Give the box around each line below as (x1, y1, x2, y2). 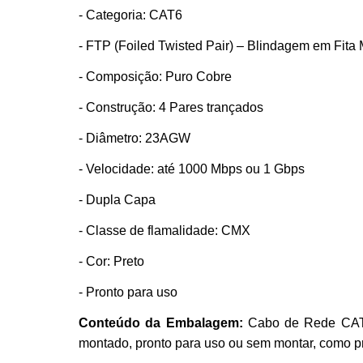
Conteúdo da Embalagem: (79, 316, 248, 330)
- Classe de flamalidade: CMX (79, 224, 250, 237)
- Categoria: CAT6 (79, 8, 182, 22)
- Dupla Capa (79, 193, 156, 207)
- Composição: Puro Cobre (79, 70, 232, 83)
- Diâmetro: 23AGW (79, 131, 190, 145)
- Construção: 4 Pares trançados (79, 100, 263, 114)
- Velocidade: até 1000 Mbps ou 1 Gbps (79, 162, 305, 176)
